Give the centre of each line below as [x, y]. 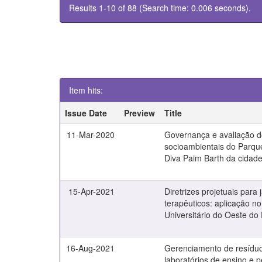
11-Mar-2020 [91, 135]
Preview [140, 113]
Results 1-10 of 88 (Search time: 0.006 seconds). [160, 8]
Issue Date [86, 113]
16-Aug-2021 [91, 248]
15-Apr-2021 [92, 191]
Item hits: [86, 90]
